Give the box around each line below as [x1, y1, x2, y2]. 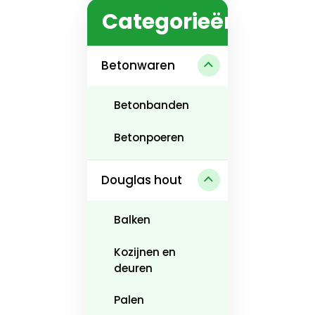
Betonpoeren [113, 129, 184, 145]
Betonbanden [113, 98, 189, 113]
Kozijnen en [113, 244, 176, 259]
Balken [113, 212, 150, 228]
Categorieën [101, 6, 238, 37]
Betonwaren [101, 56, 175, 74]
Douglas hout [101, 171, 182, 188]
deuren [113, 260, 153, 276]
